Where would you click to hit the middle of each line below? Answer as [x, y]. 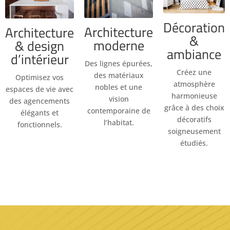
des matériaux [119, 75]
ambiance [194, 54]
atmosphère [194, 84]
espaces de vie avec [40, 89]
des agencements [40, 101]
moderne [119, 46]
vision [119, 99]
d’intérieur [40, 59]
